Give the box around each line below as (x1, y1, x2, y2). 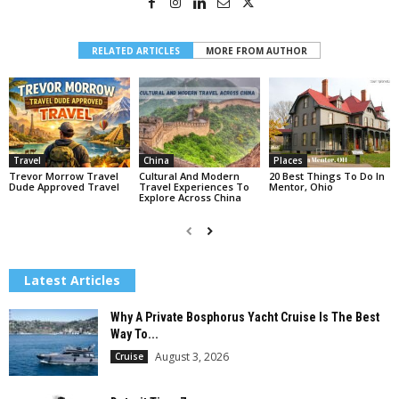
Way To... (110, 327, 159, 342)
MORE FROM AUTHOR (206, 44, 307, 57)
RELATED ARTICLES (92, 44, 180, 57)
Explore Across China (138, 191, 241, 205)
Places (273, 154, 303, 167)
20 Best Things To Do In (268, 169, 385, 183)
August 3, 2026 (155, 349, 229, 365)
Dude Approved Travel (9, 180, 119, 194)
